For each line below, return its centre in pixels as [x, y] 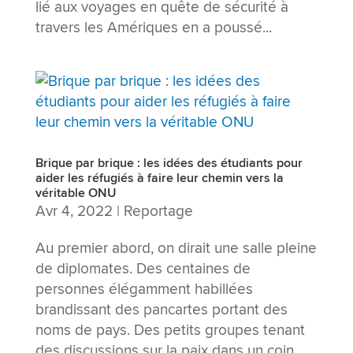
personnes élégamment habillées [144, 289]
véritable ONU [76, 193]
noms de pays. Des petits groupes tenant [170, 330]
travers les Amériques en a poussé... [153, 28]
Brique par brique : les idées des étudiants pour [169, 163]
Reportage [158, 211]
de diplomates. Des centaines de [143, 269]
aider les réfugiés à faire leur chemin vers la [159, 178]
